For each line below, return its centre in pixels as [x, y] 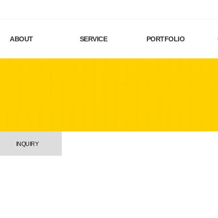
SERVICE [93, 39]
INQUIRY [27, 144]
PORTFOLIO [165, 39]
